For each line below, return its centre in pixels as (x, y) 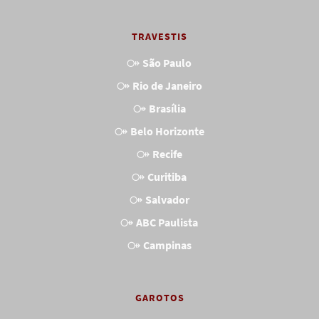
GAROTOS (159, 298)
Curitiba (167, 177)
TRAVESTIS (159, 37)
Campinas (167, 245)
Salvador (167, 200)
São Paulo (167, 63)
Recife (167, 154)
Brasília (167, 109)
